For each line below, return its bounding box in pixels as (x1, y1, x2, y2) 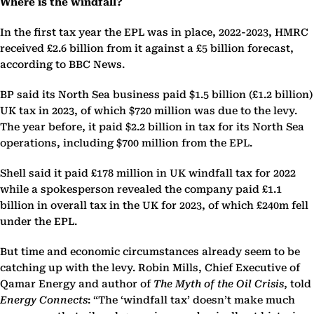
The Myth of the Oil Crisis (153, 278, 284, 291)
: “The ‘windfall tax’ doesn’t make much (88, 294, 295, 307)
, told (284, 278, 311, 291)
